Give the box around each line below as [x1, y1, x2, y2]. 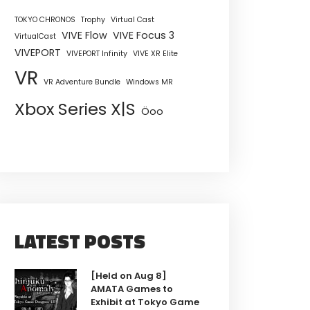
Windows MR [126, 76, 173, 87]
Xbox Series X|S [15, 97, 136, 120]
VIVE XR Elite [133, 48, 178, 59]
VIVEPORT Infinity [66, 48, 127, 59]
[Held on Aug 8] [90, 268, 167, 282]
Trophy [81, 14, 105, 25]
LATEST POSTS [15, 226, 145, 256]
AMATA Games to [90, 282, 173, 295]
